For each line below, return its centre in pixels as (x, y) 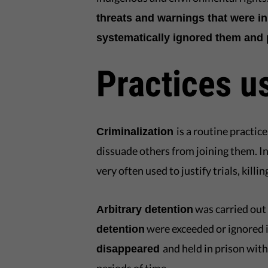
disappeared (130, 249)
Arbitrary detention (145, 209)
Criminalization (137, 132)
